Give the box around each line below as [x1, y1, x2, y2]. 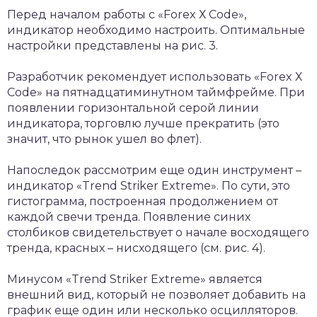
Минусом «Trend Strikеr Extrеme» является [7, 272, 263, 286]
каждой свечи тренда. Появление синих [7, 210, 250, 224]
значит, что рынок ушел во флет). [7, 132, 202, 146]
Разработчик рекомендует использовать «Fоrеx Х [7, 70, 302, 83]
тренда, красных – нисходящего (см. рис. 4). [7, 241, 265, 255]
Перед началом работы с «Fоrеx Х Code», [7, 8, 246, 21]
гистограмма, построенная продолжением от [7, 195, 278, 208]
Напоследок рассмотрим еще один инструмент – [7, 163, 301, 177]
